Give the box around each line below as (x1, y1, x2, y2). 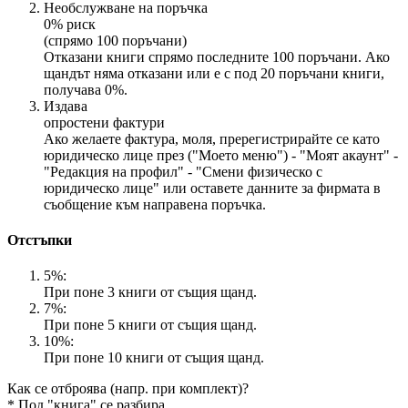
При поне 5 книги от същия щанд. (44, 317, 257, 333)
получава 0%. (44, 81, 127, 97)
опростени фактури (44, 114, 165, 130)
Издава (44, 97, 87, 114)
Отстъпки (7, 231, 72, 248)
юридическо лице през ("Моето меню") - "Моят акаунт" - (44, 147, 398, 163)
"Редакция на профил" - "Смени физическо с (44, 163, 322, 179)
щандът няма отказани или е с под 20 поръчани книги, (44, 65, 384, 81)
